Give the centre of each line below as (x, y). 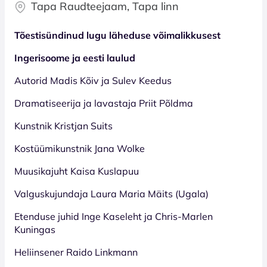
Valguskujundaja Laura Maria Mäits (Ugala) (111, 193)
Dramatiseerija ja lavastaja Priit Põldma (104, 103)
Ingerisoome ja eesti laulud (75, 58)
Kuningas (35, 229)
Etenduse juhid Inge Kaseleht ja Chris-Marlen (114, 216)
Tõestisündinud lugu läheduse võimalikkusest (117, 35)
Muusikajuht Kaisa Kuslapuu (77, 171)
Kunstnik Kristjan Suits (63, 125)
